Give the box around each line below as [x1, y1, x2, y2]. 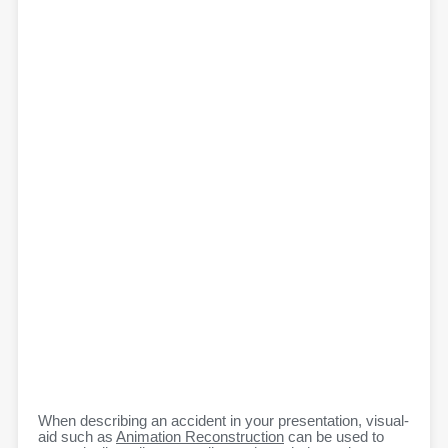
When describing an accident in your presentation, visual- [38, 413, 409, 430]
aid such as [38, 429, 116, 446]
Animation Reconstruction [116, 429, 284, 446]
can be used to [284, 429, 384, 446]
